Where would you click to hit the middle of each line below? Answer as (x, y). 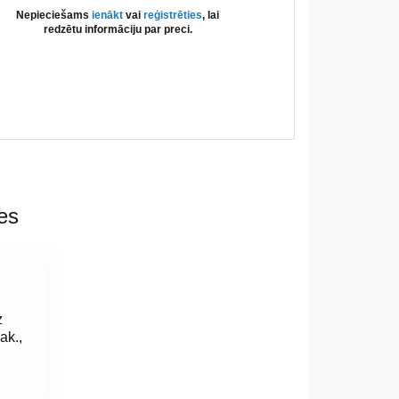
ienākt (108, 15)
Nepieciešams (54, 15)
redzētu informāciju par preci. (118, 29)
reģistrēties (173, 15)
